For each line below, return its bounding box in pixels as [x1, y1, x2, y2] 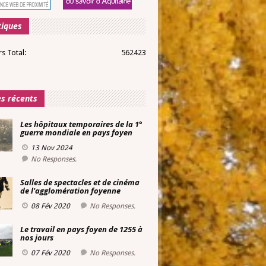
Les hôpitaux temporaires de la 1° [20, 119, 142, 129]
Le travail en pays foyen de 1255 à [20, 224, 142, 235]
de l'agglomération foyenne [20, 185, 121, 196]
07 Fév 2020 [31, 249, 70, 257]
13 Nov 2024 [31, 144, 72, 152]
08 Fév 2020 [31, 202, 70, 210]
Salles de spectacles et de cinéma [20, 177, 140, 188]
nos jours [20, 232, 53, 243]
